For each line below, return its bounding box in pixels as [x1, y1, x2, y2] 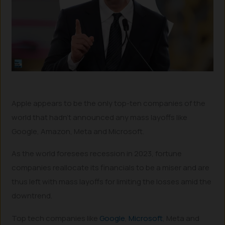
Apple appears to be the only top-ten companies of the [12, 97, 206, 108]
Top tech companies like [12, 212, 100, 223]
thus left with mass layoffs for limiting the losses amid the [12, 176, 212, 187]
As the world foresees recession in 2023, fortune [12, 148, 182, 159]
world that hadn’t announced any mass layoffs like [12, 111, 188, 123]
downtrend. [12, 190, 53, 201]
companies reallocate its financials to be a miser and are [12, 162, 210, 173]
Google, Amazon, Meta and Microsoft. [12, 126, 145, 137]
